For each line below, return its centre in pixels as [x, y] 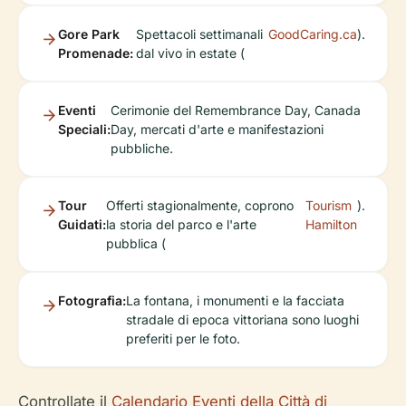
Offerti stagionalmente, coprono [200, 205]
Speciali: [84, 129]
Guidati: [82, 224]
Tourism [329, 205]
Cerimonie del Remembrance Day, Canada [236, 110]
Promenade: [96, 53]
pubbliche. [142, 148]
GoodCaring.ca [313, 34]
